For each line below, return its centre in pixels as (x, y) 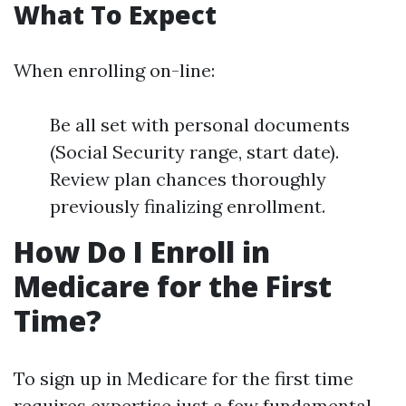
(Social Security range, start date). (194, 152)
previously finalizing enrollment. (188, 206)
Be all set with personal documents (200, 125)
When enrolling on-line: (114, 70)
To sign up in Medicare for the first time (184, 378)
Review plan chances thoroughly (188, 179)
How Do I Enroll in (142, 251)
